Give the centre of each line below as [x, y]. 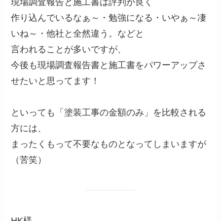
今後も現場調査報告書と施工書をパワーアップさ [109, 65]
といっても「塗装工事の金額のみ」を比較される [109, 112]
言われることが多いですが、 [69, 49]
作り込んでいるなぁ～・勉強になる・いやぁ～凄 [109, 18]
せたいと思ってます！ [55, 81]
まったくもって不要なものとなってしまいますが [109, 144]
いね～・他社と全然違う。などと [78, 34]
